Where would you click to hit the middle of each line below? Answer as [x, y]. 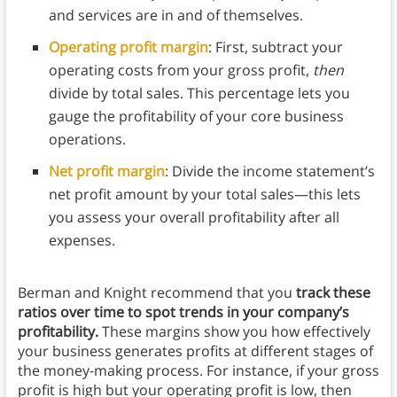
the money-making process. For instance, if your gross [198, 371]
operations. [89, 140]
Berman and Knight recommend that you [156, 293]
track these [333, 293]
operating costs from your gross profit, [180, 70]
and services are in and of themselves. [175, 16]
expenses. [83, 241]
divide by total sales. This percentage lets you [199, 93]
